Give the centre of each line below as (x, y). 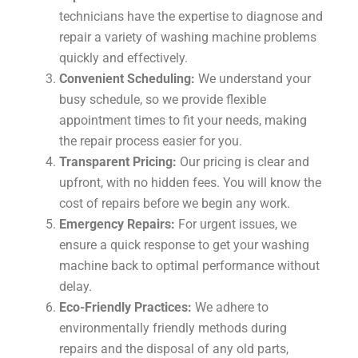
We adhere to (230, 307)
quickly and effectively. (123, 58)
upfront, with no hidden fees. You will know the (190, 182)
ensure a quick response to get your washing (184, 245)
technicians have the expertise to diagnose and (191, 16)
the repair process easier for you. (151, 141)
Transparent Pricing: (118, 161)
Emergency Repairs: (117, 224)
